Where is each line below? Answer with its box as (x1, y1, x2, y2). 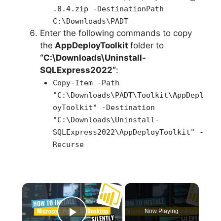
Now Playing (145, 207, 179, 215)
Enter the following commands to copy (40, 28, 192, 38)
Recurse (52, 140, 84, 149)
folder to (130, 40, 164, 51)
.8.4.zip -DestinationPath (52, 4, 164, 14)
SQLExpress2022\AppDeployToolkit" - (52, 128, 204, 137)
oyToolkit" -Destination (52, 103, 155, 112)
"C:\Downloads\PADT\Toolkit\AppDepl (52, 91, 204, 100)
